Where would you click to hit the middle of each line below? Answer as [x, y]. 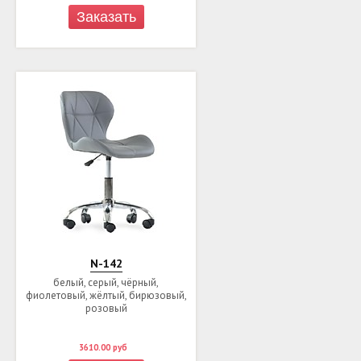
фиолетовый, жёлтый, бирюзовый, [106, 295]
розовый [106, 308]
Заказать [106, 17]
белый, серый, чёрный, [106, 282]
